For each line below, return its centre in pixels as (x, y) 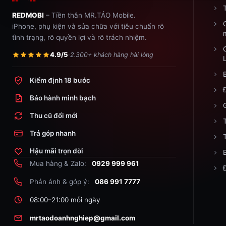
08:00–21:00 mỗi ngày (65, 200)
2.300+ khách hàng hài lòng (112, 54)
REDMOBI (28, 15)
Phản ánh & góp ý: (60, 182)
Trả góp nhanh (53, 133)
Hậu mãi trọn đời (56, 151)
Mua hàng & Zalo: (58, 164)
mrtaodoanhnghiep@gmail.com (82, 218)
